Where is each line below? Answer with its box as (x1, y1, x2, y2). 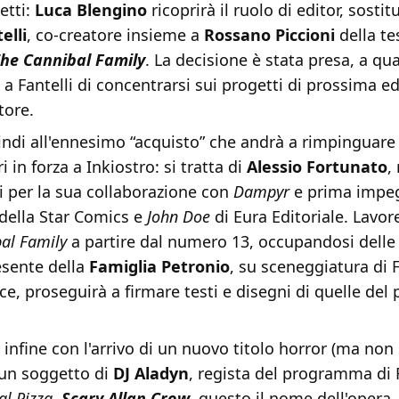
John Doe (147, 206, 210, 228)
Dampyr (233, 181, 289, 203)
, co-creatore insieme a (27, 24, 204, 46)
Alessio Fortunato (247, 156, 387, 178)
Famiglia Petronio (89, 256, 230, 278)
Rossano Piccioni (204, 24, 335, 46)
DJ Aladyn (113, 362, 189, 385)
